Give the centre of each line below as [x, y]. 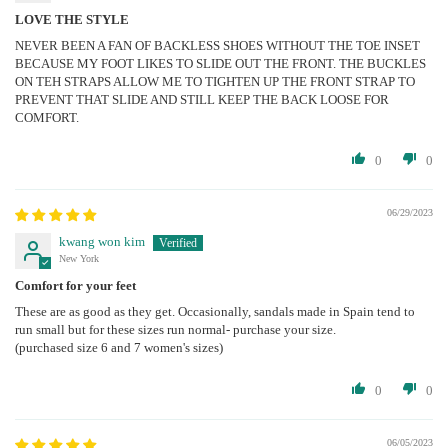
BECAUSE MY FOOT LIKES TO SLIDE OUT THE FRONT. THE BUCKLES [220, 63]
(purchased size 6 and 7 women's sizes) [119, 347]
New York [79, 258]
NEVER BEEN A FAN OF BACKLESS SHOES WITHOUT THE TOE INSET [217, 45]
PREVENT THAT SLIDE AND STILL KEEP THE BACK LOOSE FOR [202, 99]
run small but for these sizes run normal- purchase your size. [175, 329]
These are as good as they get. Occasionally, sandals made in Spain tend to [215, 311]
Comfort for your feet [75, 285]
